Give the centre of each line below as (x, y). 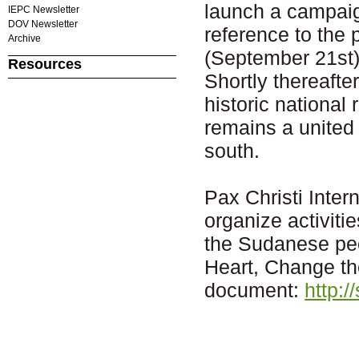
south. (232, 150)
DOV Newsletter (42, 24)
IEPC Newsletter (43, 9)
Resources (44, 64)
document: (255, 290)
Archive (24, 38)
